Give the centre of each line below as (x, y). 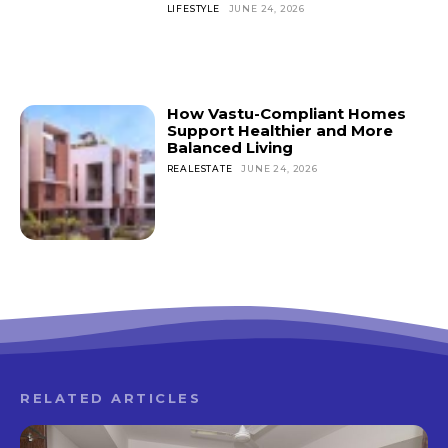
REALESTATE (199, 168)
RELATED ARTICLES (110, 397)
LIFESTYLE (193, 9)
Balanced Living (229, 147)
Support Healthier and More (279, 130)
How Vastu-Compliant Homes (286, 113)
